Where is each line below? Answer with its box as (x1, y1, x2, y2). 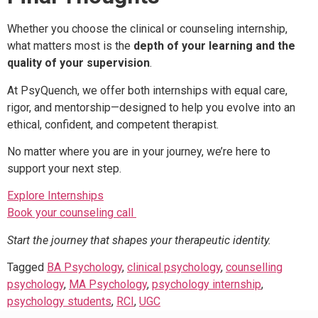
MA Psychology (69, 278, 147, 292)
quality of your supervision (7, 56, 150, 70)
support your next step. (7, 161, 121, 175)
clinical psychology (127, 261, 221, 275)
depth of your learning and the (133, 39, 295, 53)
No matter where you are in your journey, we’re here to (7, 144, 270, 158)
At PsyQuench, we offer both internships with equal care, (7, 83, 287, 97)
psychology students (7, 295, 111, 309)
